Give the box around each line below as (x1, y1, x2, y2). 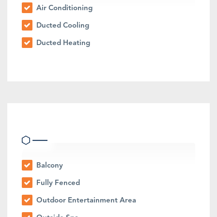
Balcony (34, 162, 63, 170)
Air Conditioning (34, 5, 93, 13)
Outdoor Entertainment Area (34, 197, 136, 205)
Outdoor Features (22, 118, 103, 128)
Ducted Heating (34, 40, 90, 47)
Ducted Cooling (34, 22, 89, 30)
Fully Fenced (34, 180, 80, 187)
